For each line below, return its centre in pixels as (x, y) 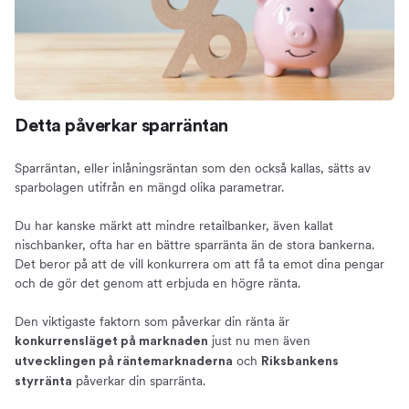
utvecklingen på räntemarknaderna (124, 362)
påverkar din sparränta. (139, 381)
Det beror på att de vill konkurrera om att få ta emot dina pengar (199, 264)
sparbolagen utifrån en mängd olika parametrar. (149, 188)
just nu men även (259, 341)
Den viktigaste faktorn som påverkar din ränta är (152, 322)
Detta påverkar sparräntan (121, 126)
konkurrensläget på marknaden (111, 342)
